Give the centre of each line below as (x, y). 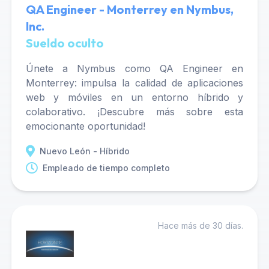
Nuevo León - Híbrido (84, 151)
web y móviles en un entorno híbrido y (134, 97)
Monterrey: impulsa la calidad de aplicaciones (134, 83)
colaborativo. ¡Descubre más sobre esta (134, 112)
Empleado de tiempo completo (106, 168)
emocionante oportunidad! (85, 126)
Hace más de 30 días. (201, 225)
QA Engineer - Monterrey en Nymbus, (129, 9)
